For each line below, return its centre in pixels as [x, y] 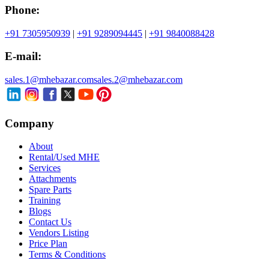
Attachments [53, 179]
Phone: [22, 10]
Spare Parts [50, 190]
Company [29, 123]
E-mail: [23, 56]
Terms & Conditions [67, 255]
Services [45, 168]
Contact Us [50, 222]
